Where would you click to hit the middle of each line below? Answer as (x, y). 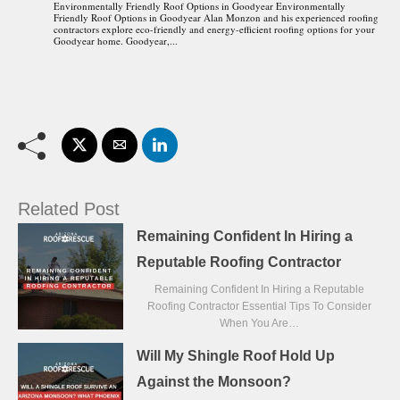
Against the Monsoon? (214, 381)
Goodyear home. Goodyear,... (116, 40)
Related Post (69, 208)
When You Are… (260, 323)
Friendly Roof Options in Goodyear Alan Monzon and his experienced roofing (216, 17)
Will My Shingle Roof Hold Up (236, 355)
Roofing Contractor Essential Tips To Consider (260, 306)
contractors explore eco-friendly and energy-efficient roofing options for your (214, 29)
